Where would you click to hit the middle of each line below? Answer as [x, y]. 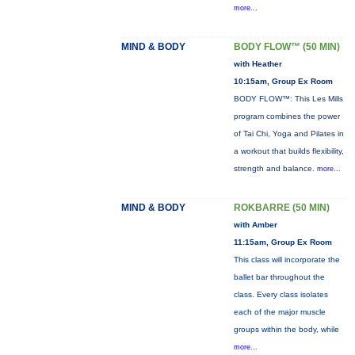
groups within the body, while [286, 329]
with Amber [255, 225]
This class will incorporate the [286, 260]
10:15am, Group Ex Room [283, 81]
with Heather [258, 64]
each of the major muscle [279, 312]
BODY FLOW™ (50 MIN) [286, 47]
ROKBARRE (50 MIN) [281, 208]
